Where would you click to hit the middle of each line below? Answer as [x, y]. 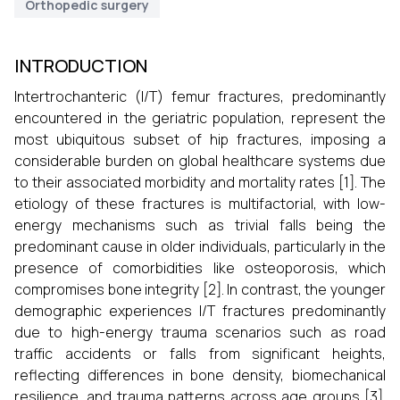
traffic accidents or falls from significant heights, [200, 354]
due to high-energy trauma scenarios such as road [200, 332]
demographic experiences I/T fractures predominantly [200, 311]
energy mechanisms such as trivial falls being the [200, 225]
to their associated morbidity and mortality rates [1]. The [200, 182]
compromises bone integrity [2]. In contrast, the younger [200, 289]
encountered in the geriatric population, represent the [200, 118]
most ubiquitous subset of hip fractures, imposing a [200, 139]
